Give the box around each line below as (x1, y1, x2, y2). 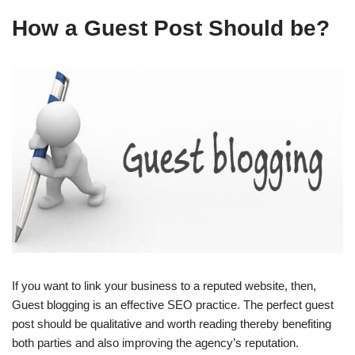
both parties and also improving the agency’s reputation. (12, 336, 299, 350)
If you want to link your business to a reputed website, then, (12, 279, 316, 293)
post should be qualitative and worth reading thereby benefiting (12, 317, 331, 331)
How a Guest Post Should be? (12, 16, 330, 41)
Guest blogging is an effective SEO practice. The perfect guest (12, 298, 334, 312)
